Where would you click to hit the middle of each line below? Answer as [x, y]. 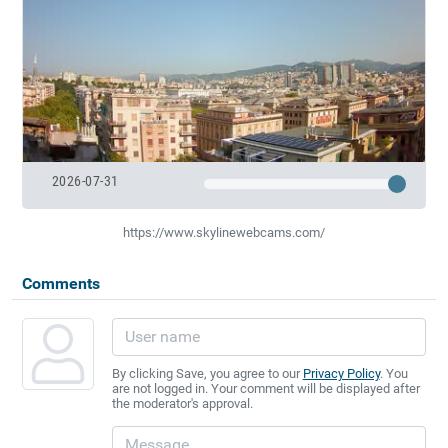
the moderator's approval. [182, 403]
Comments [60, 283]
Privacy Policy [341, 373]
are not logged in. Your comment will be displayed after [265, 388]
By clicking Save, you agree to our [207, 373]
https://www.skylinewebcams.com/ [224, 232]
